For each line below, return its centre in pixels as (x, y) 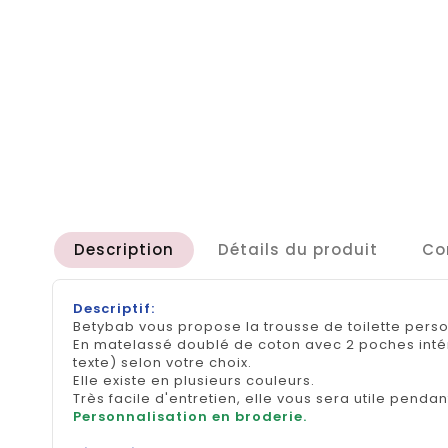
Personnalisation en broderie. (190, 416)
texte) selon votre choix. (162, 362)
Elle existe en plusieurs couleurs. (194, 380)
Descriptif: (116, 308)
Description (124, 249)
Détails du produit (298, 249)
